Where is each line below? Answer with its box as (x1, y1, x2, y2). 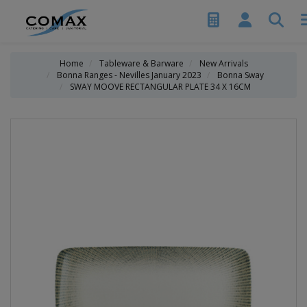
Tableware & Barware (99, 58, 184, 69)
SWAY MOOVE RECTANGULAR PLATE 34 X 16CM (70, 81, 251, 93)
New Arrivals (199, 58, 248, 69)
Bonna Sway (217, 69, 264, 81)
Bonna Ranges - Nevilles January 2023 (57, 69, 201, 81)
